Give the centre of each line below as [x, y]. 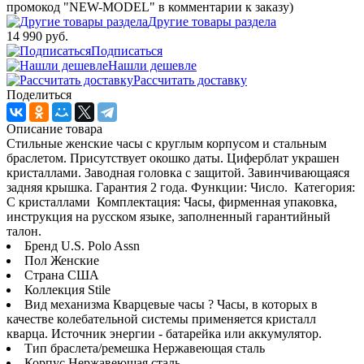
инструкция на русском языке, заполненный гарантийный [169, 216]
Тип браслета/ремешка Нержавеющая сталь [145, 348]
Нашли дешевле [152, 65]
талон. [24, 231]
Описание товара [54, 128]
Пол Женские [62, 260]
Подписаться [127, 50]
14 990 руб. [37, 36]
